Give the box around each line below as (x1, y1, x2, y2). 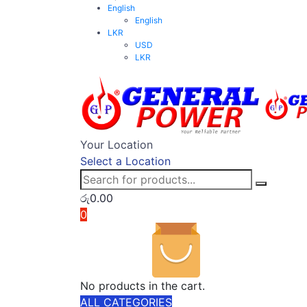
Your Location (80, 138, 153, 152)
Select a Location (80, 154, 171, 169)
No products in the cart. (80, 279, 205, 293)
